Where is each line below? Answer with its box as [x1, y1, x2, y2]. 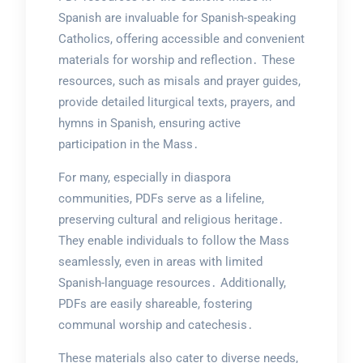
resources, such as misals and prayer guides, [58, 74, 301, 89]
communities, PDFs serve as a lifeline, [58, 191, 264, 207]
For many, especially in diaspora [58, 170, 231, 186]
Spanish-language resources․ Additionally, [58, 275, 286, 291]
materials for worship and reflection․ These [58, 53, 295, 68]
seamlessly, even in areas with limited [58, 254, 263, 270]
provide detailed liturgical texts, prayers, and [58, 95, 295, 110]
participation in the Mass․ [58, 137, 199, 152]
